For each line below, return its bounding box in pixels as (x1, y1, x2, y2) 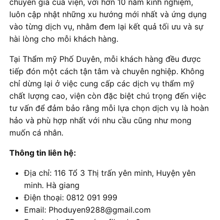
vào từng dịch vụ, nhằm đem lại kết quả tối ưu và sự (9, 22, 203, 32)
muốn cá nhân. (9, 128, 63, 138)
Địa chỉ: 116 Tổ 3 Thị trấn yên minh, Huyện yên (24, 168, 195, 178)
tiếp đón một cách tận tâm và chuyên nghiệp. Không (9, 66, 204, 77)
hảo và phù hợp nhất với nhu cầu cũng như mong (9, 115, 192, 126)
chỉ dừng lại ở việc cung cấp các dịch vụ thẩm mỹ (9, 79, 194, 89)
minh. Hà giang (24, 180, 80, 191)
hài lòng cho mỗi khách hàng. (9, 34, 118, 44)
